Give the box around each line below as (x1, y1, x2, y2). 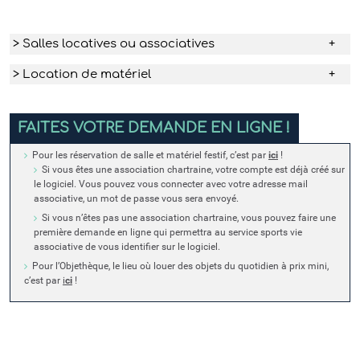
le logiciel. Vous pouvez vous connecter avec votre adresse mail (34, 178, 308, 190)
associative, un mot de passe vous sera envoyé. (34, 193, 239, 205)
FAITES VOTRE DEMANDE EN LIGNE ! (18, 120, 290, 137)
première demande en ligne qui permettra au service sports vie (34, 227, 302, 239)
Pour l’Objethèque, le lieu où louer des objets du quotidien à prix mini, (32, 260, 329, 272)
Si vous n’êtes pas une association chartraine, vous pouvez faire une (42, 212, 336, 224)
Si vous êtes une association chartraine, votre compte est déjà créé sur (42, 164, 345, 176)
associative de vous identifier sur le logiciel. (34, 241, 220, 253)
